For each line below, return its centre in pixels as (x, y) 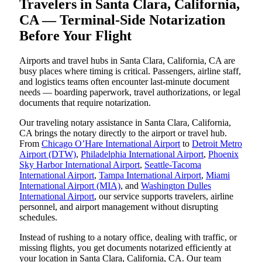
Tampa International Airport (150, 175)
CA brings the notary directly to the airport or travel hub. (123, 133)
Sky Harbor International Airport (80, 165)
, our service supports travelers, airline (164, 196)
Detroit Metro (217, 144)
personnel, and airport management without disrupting (119, 207)
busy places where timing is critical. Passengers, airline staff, (130, 71)
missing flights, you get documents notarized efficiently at (125, 248)
